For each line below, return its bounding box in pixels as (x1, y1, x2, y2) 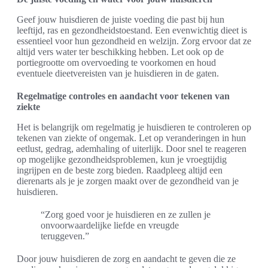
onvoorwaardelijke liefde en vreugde (41, 220, 179, 230)
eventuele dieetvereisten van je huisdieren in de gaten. (17, 68, 219, 78)
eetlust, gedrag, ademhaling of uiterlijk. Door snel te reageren (17, 144, 246, 154)
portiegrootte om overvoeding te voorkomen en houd (17, 57, 216, 68)
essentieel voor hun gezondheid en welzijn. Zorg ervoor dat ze (17, 36, 251, 46)
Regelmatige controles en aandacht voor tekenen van (17, 91, 230, 101)
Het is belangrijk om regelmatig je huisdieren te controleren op (17, 122, 251, 132)
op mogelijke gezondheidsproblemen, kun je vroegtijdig (17, 154, 227, 165)
